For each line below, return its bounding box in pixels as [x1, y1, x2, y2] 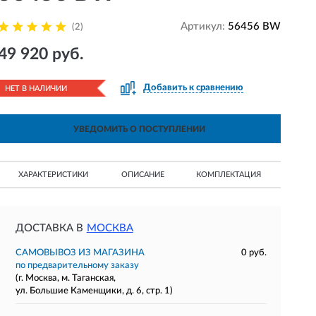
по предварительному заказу [15, 261, 139, 270]
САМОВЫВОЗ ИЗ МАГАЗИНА [15, 248, 145, 257]
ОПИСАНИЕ [121, 171, 164, 178]
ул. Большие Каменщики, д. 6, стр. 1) [15, 286, 173, 296]
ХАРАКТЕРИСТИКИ [18, 171, 88, 178]
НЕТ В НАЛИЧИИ [4, 85, 67, 92]
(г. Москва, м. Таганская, [15, 274, 116, 283]
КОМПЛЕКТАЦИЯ [196, 171, 262, 178]
